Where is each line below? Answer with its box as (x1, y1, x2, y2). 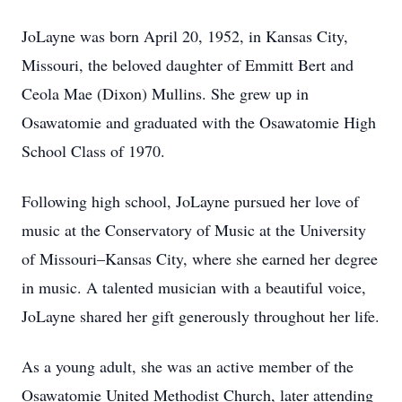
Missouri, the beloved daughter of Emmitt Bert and (22, 54, 354, 75)
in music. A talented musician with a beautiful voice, (22, 276, 366, 298)
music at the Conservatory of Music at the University (22, 219, 366, 240)
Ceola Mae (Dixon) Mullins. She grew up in (22, 83, 309, 104)
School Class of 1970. (22, 140, 165, 162)
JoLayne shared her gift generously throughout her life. (22, 305, 380, 327)
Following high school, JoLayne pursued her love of (22, 190, 359, 212)
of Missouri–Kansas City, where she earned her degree (22, 248, 378, 269)
